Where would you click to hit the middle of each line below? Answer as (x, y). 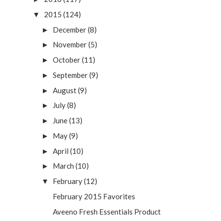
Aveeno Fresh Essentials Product (107, 211)
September (70, 75)
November (70, 45)
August (65, 90)
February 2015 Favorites (94, 196)
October (67, 60)
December (70, 29)
